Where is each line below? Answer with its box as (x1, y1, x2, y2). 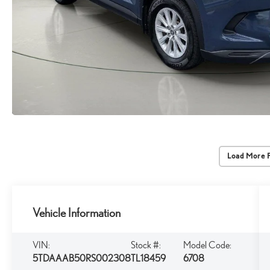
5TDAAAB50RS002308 (33, 253, 131, 265)
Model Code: (183, 239, 231, 251)
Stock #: (131, 239, 162, 251)
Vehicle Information (33, 206, 121, 221)
